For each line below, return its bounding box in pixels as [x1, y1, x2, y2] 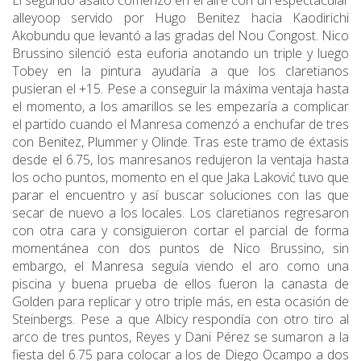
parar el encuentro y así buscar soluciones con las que [12, 186, 349, 205]
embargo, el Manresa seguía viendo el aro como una [12, 257, 349, 276]
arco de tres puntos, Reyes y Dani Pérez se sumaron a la [12, 328, 349, 346]
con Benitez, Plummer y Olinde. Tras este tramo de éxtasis [12, 133, 349, 151]
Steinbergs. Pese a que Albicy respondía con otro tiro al [12, 310, 349, 329]
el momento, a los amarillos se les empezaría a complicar [12, 98, 349, 116]
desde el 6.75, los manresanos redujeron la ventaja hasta [12, 151, 349, 169]
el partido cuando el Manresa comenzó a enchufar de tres [12, 115, 349, 134]
